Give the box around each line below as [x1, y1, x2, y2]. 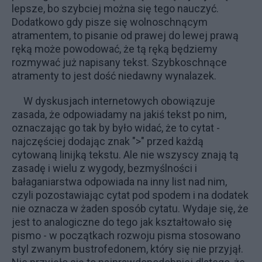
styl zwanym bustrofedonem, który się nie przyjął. [12, 243, 243, 255]
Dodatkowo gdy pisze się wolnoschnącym [12, 16, 208, 28]
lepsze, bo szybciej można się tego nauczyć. [12, 2, 219, 15]
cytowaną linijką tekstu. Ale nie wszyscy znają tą [12, 149, 239, 161]
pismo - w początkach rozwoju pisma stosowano [12, 229, 240, 242]
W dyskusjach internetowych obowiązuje [23, 95, 215, 107]
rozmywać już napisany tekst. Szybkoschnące [12, 56, 227, 68]
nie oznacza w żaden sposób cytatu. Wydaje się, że [12, 202, 249, 215]
